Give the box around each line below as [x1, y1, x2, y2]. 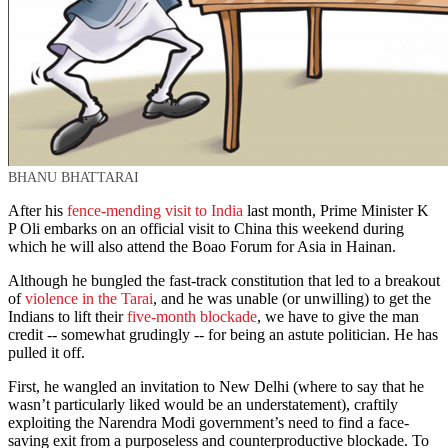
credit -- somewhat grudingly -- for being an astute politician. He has [8, 326, 438, 344]
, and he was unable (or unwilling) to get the [153, 290, 431, 308]
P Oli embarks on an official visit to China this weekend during [8, 220, 404, 238]
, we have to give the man [257, 308, 419, 326]
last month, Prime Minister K [243, 202, 429, 220]
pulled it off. [8, 344, 85, 362]
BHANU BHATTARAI [8, 170, 139, 186]
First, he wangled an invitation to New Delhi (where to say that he [8, 378, 424, 396]
